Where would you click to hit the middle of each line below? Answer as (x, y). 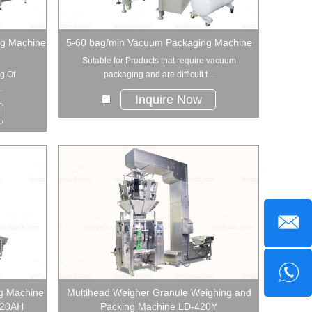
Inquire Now (168, 100)
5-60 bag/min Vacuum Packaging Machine (159, 43)
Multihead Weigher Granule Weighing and (159, 292)
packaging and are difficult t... (159, 75)
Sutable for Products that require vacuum (159, 61)
